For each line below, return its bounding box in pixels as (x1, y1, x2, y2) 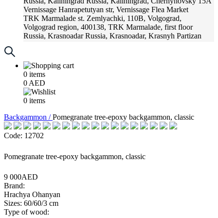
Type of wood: (4, 208, 49, 216)
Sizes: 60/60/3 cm (4, 199, 58, 207)
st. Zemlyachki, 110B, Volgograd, (78, 14, 182, 22)
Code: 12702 (4, 131, 44, 140)
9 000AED (4, 173, 38, 181)
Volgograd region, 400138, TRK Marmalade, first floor (23, 23, 193, 31)
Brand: (4, 182, 25, 190)
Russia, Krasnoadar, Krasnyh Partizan (85, 32, 201, 40)
